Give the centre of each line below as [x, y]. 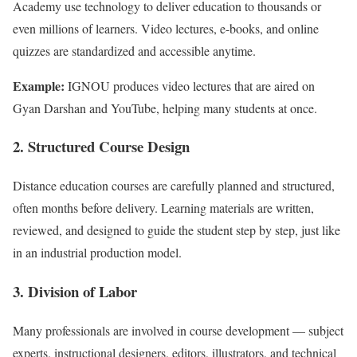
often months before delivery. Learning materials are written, [163, 208]
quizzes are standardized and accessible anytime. [134, 50]
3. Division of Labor [75, 291]
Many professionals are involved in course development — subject [178, 330]
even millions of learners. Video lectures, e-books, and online [166, 28]
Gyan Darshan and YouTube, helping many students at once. [165, 108]
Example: [39, 85]
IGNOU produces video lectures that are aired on [190, 85]
